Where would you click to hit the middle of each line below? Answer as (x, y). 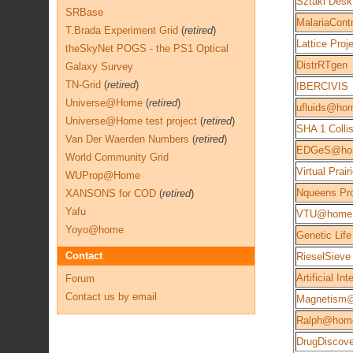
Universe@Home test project (131, 121)
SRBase (84, 12)
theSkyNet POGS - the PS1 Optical (147, 48)
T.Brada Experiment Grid (122, 30)
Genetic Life (324, 235)
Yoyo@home (95, 230)
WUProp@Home (103, 175)
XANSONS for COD (111, 193)
